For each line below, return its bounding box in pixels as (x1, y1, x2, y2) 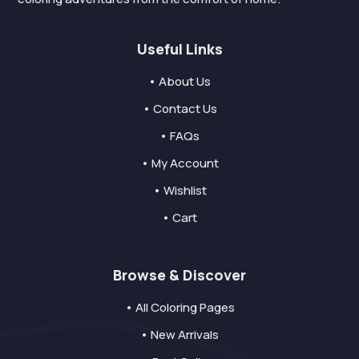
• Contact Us (142, 99, 217, 117)
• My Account (140, 154, 219, 171)
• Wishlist (152, 181, 207, 199)
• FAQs (159, 127, 200, 144)
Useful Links (136, 38, 223, 58)
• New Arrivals (140, 325, 219, 343)
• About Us (148, 72, 211, 90)
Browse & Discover (113, 264, 246, 284)
